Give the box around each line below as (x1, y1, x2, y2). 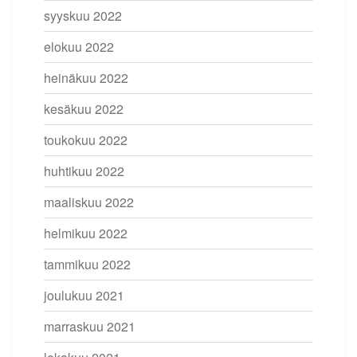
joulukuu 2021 (44, 285, 124, 304)
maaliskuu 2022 (44, 192, 134, 211)
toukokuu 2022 (44, 130, 127, 149)
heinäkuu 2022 (44, 68, 128, 87)
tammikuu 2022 (44, 254, 131, 273)
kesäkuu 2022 (44, 99, 124, 118)
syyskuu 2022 (44, 6, 122, 25)
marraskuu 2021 (44, 316, 135, 335)
